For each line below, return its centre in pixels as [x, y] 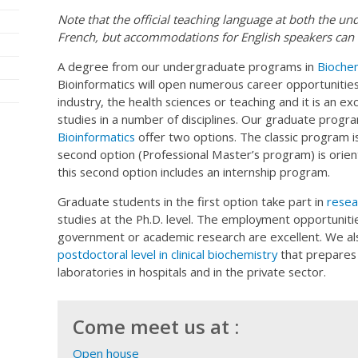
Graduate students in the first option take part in [192, 202]
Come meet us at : [155, 326]
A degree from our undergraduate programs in [187, 67]
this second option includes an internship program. [194, 172]
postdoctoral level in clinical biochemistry [167, 255]
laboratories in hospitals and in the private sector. [192, 272]
